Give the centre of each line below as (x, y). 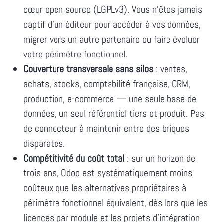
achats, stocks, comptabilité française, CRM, (107, 83)
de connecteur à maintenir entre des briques (106, 128)
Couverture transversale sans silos (88, 69)
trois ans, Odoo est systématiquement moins (108, 173)
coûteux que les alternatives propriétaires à (105, 188)
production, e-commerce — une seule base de (110, 98)
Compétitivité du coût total (74, 158)
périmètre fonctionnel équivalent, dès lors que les (115, 202)
